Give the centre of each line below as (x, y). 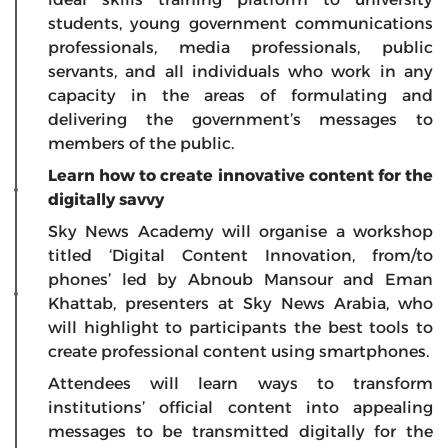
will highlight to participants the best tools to (240, 327)
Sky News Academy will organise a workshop (240, 231)
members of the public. (143, 143)
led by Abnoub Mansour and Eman (277, 279)
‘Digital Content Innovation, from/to (271, 255)
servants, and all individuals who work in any (240, 71)
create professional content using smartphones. (238, 351)
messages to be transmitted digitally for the (240, 431)
